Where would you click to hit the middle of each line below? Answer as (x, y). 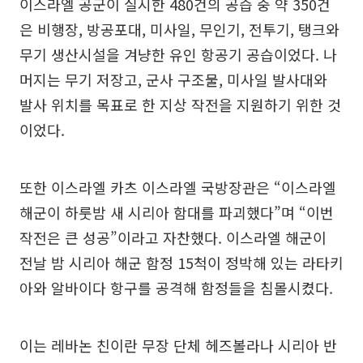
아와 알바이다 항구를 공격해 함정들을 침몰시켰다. (176, 288)
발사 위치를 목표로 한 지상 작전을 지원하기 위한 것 (180, 105)
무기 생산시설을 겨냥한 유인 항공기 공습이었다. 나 (178, 55)
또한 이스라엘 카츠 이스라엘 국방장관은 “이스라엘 (178, 188)
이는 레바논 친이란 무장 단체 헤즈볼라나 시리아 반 (178, 346)
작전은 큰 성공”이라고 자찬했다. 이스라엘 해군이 (173, 238)
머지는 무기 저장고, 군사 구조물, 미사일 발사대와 (173, 80)
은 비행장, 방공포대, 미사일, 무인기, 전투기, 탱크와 (179, 30)
